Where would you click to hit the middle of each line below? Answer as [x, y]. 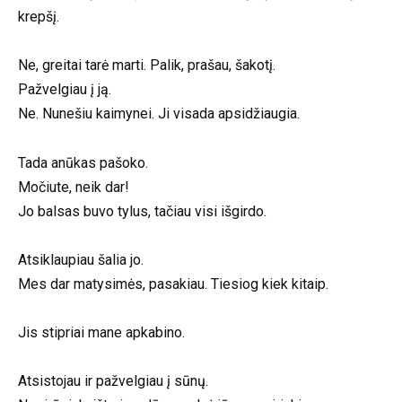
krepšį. [39, 17]
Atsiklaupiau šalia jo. [81, 259]
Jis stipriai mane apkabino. [101, 332]
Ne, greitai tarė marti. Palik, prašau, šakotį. [147, 66]
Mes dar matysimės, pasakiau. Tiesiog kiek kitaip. [173, 284]
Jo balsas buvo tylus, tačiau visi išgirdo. [142, 211]
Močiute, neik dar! [74, 187]
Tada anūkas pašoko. [83, 162]
